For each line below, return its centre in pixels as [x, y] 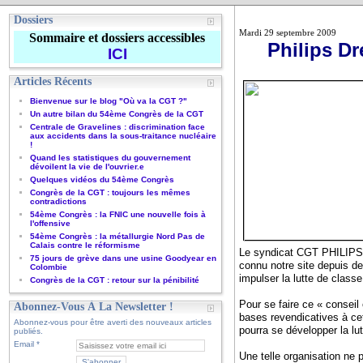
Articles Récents [53, 81]
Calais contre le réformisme [85, 245]
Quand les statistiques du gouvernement [111, 158]
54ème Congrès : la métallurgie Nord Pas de [118, 236]
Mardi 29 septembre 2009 [287, 33]
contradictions [59, 201]
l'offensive [51, 223]
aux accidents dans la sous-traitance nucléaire [124, 136]
